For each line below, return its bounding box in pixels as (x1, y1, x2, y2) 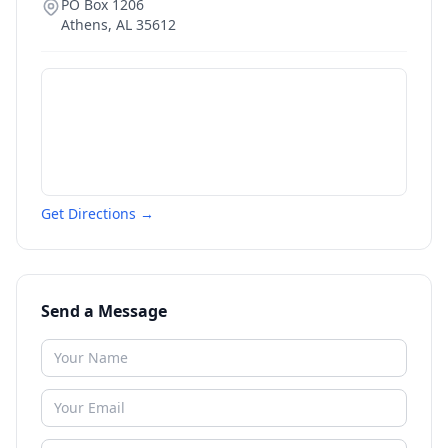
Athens (61, 15, 108, 34)
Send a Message (41, 300, 167, 322)
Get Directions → (41, 204, 154, 223)
